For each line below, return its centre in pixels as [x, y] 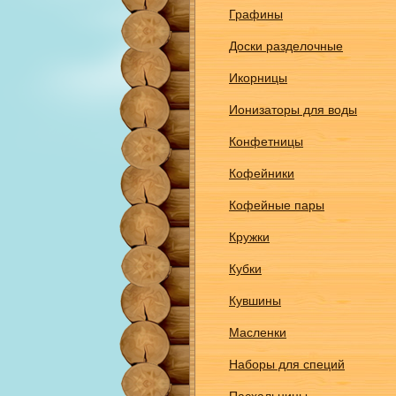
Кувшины [255, 301]
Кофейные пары [277, 205]
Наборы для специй [287, 364]
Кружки [249, 237]
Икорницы [258, 78]
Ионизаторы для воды [293, 110]
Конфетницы [266, 141]
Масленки [258, 332]
